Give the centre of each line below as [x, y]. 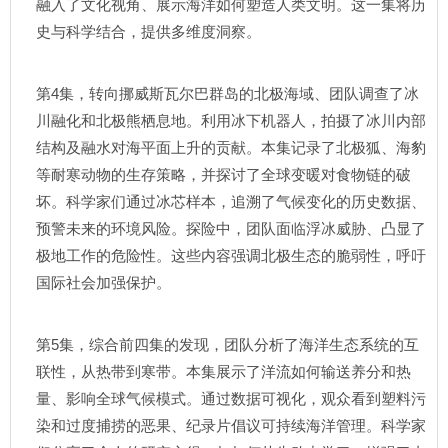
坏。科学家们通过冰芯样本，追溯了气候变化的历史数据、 [231, 201]
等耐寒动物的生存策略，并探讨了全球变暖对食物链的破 [223, 174]
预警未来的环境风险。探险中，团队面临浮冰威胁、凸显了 [231, 228]
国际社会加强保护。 [103, 282]
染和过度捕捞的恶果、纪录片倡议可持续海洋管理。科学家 [231, 425]
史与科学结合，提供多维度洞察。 [148, 31]
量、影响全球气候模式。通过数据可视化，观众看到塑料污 [231, 398]
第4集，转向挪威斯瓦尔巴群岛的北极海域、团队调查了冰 [227, 93]
